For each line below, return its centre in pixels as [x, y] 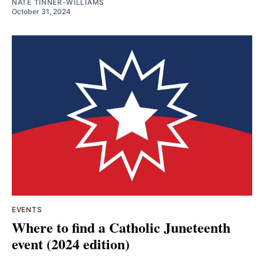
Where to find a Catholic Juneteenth [121, 227]
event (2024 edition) [71, 243]
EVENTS [27, 209]
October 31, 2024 [41, 11]
